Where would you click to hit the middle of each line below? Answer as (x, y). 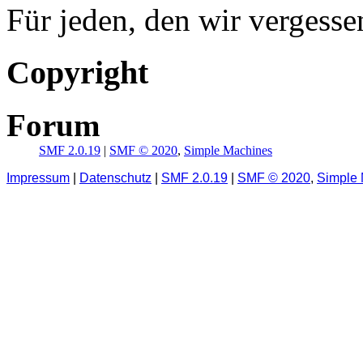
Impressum (38, 177)
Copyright (77, 72)
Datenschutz (115, 177)
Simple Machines (228, 150)
